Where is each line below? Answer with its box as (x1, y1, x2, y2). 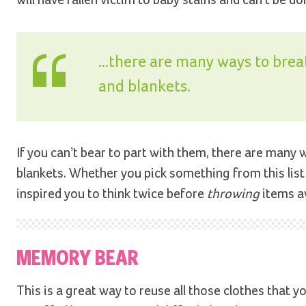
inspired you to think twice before (16, 186, 207, 201)
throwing (207, 186, 260, 201)
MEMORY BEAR (16, 245, 139, 270)
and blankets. (98, 78, 191, 95)
